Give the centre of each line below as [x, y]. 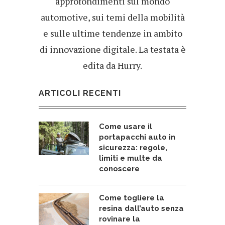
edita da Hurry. [113, 66]
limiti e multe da [131, 158]
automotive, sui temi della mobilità [113, 17]
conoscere [119, 169]
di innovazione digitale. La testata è [113, 49]
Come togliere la [132, 198]
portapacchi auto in [137, 137]
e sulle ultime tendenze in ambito [113, 33]
